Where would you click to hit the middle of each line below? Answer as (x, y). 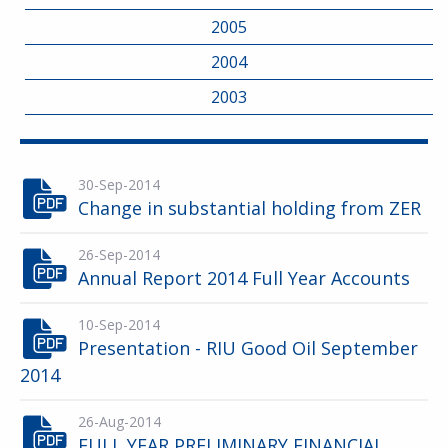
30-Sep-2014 (119, 184)
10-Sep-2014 (119, 324)
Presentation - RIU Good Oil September (248, 348)
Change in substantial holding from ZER (249, 208)
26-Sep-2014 (119, 254)
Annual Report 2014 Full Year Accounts (244, 278)
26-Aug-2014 (119, 421)
